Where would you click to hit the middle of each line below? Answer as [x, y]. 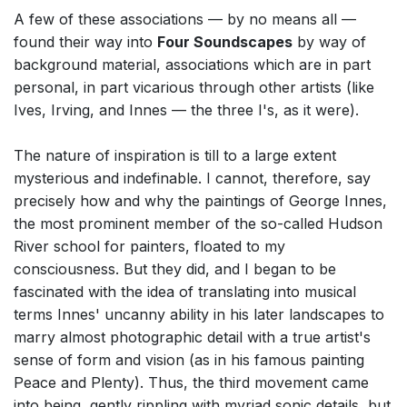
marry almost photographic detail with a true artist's [192, 338]
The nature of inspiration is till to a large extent [175, 156]
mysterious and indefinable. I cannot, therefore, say [192, 179]
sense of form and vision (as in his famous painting [189, 360]
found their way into [85, 42]
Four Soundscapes [225, 42]
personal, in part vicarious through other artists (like [194, 88]
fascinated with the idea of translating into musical [185, 292]
